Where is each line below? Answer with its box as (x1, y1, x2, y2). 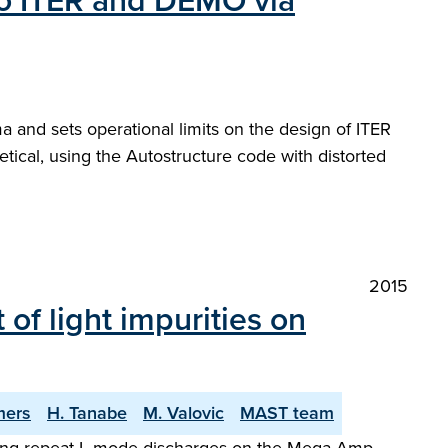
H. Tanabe (47, 400, 127, 426)
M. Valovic (143, 400, 224, 426)
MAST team (240, 400, 334, 426)
